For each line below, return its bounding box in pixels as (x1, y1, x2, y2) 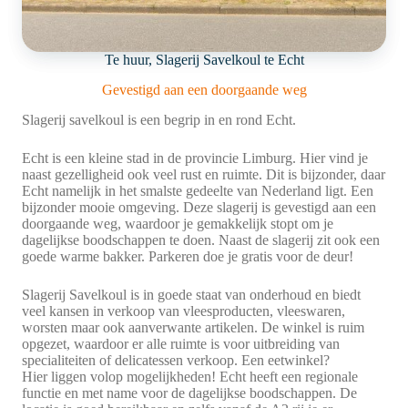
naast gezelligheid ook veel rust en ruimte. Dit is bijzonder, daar (22, 166, 385, 182)
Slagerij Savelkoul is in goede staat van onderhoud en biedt (22, 286, 361, 302)
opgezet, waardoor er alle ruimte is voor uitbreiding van (22, 335, 340, 352)
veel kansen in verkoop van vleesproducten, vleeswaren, (22, 302, 345, 319)
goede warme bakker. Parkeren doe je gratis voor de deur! (22, 248, 353, 264)
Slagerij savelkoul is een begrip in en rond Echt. (22, 111, 296, 127)
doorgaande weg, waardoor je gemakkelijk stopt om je (22, 215, 333, 231)
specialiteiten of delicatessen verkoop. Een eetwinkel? (22, 352, 330, 368)
